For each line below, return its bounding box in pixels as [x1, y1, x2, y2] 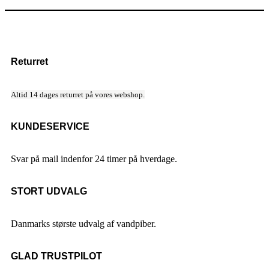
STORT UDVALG [11, 186, 87, 196]
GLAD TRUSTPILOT [11, 250, 102, 261]
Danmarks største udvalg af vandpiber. [11, 218, 156, 229]
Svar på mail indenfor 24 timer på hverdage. [11, 153, 177, 164]
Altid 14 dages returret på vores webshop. [11, 89, 145, 99]
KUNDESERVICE [11, 121, 89, 131]
